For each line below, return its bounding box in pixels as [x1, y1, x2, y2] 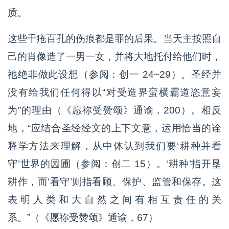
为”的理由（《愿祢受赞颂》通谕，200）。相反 [8, 105, 221, 116]
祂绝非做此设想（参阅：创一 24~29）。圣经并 [8, 69, 221, 80]
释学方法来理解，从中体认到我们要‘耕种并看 [8, 141, 221, 152]
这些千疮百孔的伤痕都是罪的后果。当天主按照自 [8, 33, 221, 44]
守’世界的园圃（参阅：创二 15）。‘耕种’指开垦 [8, 158, 221, 170]
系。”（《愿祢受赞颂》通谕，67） [8, 212, 158, 223]
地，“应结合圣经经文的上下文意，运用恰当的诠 [8, 123, 221, 134]
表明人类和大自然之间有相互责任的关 [8, 194, 221, 205]
